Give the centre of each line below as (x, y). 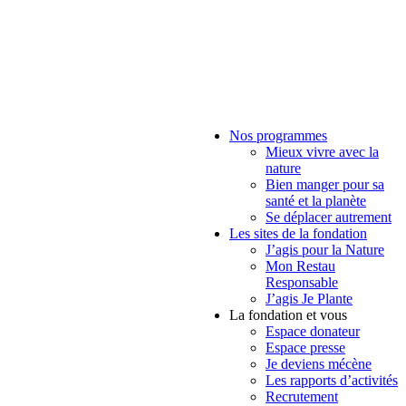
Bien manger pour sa (325, 184)
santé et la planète (316, 200)
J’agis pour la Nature (325, 249)
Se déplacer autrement (329, 217)
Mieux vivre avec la (322, 151)
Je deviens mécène (319, 363)
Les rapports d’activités (332, 380)
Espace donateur (313, 331)
